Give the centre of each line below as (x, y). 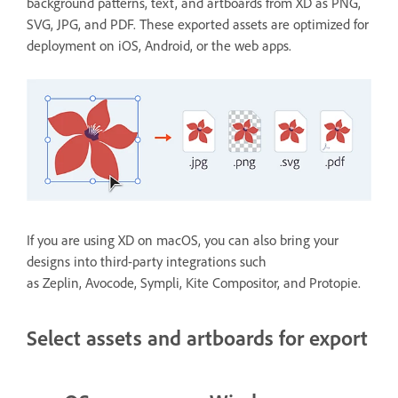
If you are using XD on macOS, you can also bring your (183, 239)
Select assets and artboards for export (197, 337)
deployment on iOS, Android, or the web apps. (159, 45)
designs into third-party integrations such (147, 261)
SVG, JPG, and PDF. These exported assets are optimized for (198, 24)
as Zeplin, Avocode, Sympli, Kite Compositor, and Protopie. (194, 282)
